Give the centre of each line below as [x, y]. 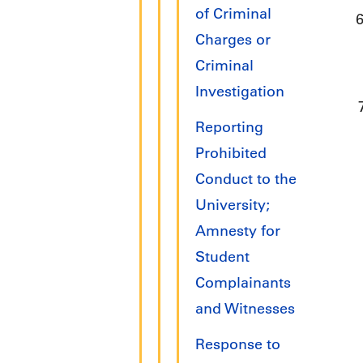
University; [233, 205]
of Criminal [233, 14]
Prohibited [231, 154]
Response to [238, 345]
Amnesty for [238, 231]
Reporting [229, 128]
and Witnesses [245, 309]
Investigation [240, 92]
